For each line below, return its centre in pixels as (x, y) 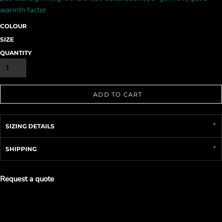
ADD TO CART (118, 95)
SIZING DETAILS (30, 126)
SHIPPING (21, 149)
